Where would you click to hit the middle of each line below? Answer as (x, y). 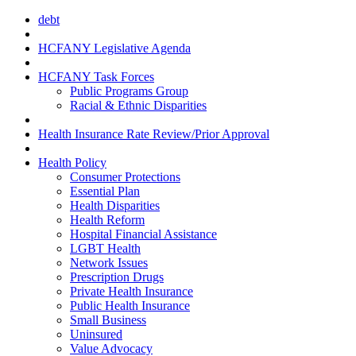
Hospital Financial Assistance (143, 234)
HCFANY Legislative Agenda (114, 48)
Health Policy (72, 162)
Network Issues (109, 262)
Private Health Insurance (132, 291)
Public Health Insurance (130, 305)
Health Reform (107, 219)
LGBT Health (105, 248)
